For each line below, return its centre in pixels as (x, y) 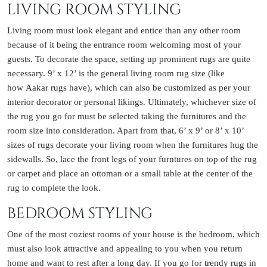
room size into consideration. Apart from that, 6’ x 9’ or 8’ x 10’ (125, 130)
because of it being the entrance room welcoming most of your (124, 44)
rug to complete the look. (54, 187)
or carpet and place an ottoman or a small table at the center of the (130, 173)
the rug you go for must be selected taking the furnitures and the (127, 116)
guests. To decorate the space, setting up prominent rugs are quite (129, 58)
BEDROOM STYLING (80, 213)
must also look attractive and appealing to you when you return (125, 248)
